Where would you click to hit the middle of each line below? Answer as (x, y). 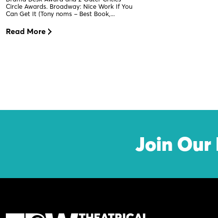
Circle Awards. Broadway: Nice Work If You (69, 7)
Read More (26, 31)
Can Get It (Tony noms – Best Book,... (60, 14)
